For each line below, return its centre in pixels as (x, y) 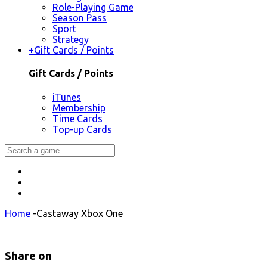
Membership (79, 108)
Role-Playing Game (93, 7)
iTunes (67, 97)
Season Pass (80, 18)
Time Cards (77, 118)
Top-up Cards (82, 129)
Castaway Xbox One (80, 213)
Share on (28, 256)
